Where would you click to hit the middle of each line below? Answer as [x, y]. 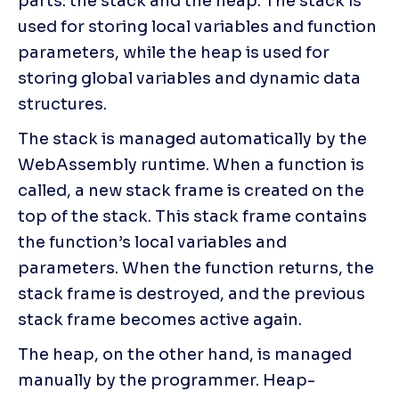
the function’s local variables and [152, 242]
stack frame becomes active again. [160, 319]
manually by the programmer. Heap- [167, 380]
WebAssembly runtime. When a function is [191, 164]
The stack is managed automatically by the [192, 138]
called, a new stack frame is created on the [191, 190]
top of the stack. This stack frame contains [192, 216]
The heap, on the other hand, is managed [185, 354]
